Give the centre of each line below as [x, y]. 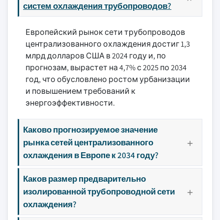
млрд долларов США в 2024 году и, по [96, 56]
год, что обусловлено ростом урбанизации [108, 79]
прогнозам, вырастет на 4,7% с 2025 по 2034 [106, 68]
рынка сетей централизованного [88, 142]
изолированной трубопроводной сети [99, 191]
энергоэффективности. [70, 103]
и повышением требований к [81, 91]
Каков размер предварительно [84, 179]
